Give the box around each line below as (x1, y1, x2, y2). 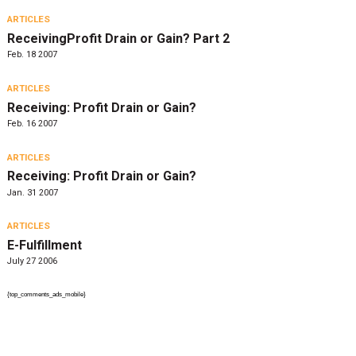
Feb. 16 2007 (6, 118, 57, 129)
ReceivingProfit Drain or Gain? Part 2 (6, 31, 230, 47)
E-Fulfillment (6, 237, 82, 253)
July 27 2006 (6, 256, 57, 267)
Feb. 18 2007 (6, 49, 57, 60)
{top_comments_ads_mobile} (6, 290, 86, 298)
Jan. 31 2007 (6, 187, 58, 198)
